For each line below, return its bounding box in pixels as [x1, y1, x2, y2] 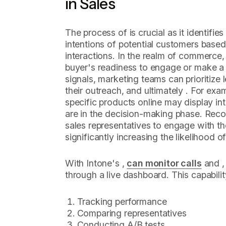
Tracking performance [77, 196, 167, 207]
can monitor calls [127, 158, 202, 169]
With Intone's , [65, 158, 127, 169]
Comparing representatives [77, 208, 187, 219]
